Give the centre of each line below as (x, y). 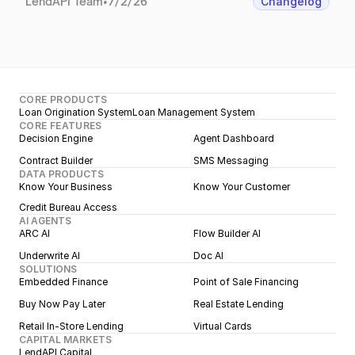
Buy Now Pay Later (62, 303)
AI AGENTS (45, 220)
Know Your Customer (242, 186)
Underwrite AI (50, 255)
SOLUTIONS (48, 269)
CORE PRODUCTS (63, 99)
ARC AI (34, 233)
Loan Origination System (76, 112)
